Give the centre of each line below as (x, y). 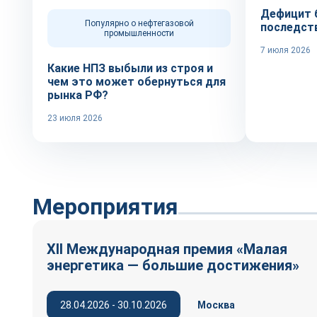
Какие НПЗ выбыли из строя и (130, 68)
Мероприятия (105, 207)
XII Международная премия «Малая (167, 249)
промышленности (139, 33)
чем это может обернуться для (137, 82)
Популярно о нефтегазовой (139, 23)
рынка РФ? (78, 95)
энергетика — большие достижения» (173, 265)
